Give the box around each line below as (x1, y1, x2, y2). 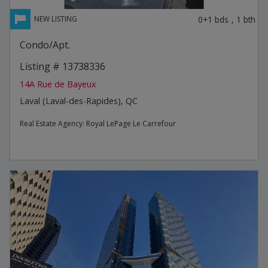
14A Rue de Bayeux (20, 78, 96, 90)
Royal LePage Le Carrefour (86, 118, 176, 129)
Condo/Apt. (20, 38, 70, 51)
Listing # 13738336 (20, 59, 105, 73)
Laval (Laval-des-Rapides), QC (20, 95, 138, 106)
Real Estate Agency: (20, 118, 86, 129)
